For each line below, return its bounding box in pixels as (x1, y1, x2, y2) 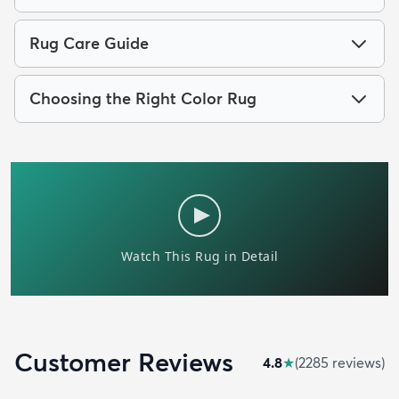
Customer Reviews (14, 346, 233, 379)
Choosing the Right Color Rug (29, 88, 256, 110)
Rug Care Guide (29, 33, 149, 54)
